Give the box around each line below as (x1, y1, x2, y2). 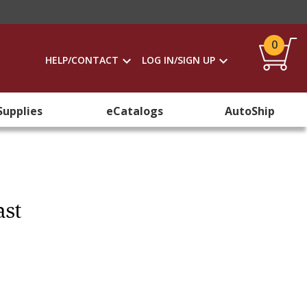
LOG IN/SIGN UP (142, 53, 215, 66)
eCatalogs (106, 103, 163, 119)
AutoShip (224, 103, 275, 119)
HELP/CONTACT (45, 53, 119, 66)
